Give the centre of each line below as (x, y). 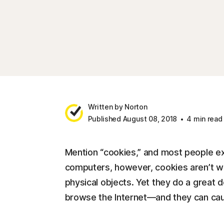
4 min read (203, 119)
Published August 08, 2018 (132, 119)
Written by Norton (117, 107)
